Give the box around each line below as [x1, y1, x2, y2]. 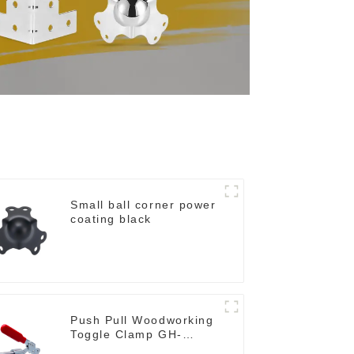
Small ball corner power [70, 198, 217, 212]
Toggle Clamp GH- [70, 328, 183, 341]
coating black [70, 213, 153, 226]
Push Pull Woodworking [70, 314, 214, 327]
